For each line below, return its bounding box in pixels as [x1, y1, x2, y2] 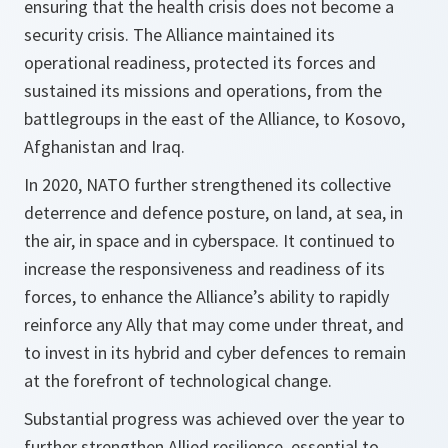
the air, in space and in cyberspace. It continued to [24, 229, 395, 252]
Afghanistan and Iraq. [24, 135, 185, 158]
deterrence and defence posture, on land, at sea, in [24, 201, 403, 224]
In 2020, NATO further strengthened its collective [24, 173, 391, 196]
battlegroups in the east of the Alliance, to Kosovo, [24, 107, 405, 130]
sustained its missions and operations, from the [24, 79, 382, 102]
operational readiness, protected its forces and [24, 51, 376, 74]
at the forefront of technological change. [24, 369, 332, 392]
